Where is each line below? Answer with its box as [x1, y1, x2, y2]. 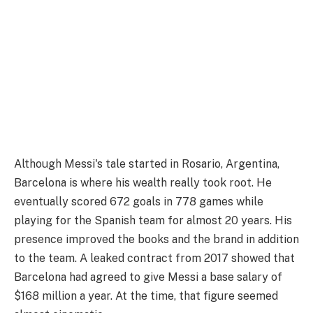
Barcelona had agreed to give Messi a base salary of [14, 270, 282, 284]
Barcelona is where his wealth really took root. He [14, 175, 272, 189]
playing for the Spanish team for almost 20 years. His [14, 213, 292, 227]
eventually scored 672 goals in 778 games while [14, 194, 263, 208]
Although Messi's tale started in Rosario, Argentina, [14, 156, 279, 170]
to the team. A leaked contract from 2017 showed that [14, 251, 295, 265]
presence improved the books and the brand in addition [14, 232, 299, 246]
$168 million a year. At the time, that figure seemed [14, 289, 278, 303]
